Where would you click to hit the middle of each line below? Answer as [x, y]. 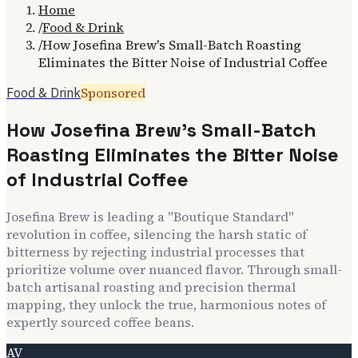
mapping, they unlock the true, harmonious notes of [166, 304]
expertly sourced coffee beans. [100, 322]
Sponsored [113, 93]
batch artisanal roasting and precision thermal [151, 286]
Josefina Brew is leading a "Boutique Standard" [150, 216]
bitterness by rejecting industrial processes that [155, 251]
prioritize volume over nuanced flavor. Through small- [174, 269]
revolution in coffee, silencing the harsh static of [157, 234]
